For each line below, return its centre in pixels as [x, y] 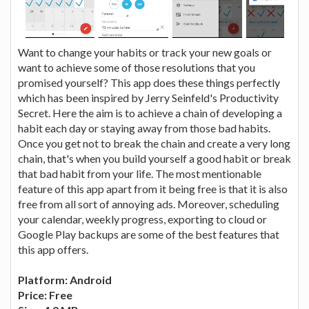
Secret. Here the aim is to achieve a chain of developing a [150, 113]
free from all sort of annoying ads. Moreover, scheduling [149, 204]
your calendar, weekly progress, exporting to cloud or [142, 219]
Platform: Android [65, 280]
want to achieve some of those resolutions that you [137, 68]
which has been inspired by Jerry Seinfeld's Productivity [148, 98]
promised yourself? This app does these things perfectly [149, 83]
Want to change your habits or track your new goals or [145, 52]
